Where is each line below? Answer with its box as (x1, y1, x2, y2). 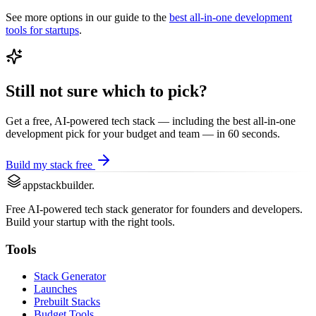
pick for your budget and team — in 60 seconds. (63, 127, 280, 140)
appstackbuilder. (23, 178, 95, 191)
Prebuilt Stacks (34, 296, 100, 308)
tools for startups (6, 24, 79, 37)
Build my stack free (6, 158, 95, 171)
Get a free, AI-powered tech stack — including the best (6, 114, 253, 127)
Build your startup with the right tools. (6, 215, 175, 228)
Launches (34, 283, 77, 296)
